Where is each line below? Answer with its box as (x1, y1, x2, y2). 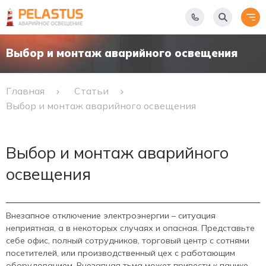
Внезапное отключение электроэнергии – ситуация (6, 210, 216, 221)
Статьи (74, 85, 109, 97)
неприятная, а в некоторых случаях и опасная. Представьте (6, 223, 255, 234)
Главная (6, 85, 45, 97)
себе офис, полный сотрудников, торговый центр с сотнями (6, 235, 249, 246)
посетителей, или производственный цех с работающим (6, 248, 235, 259)
